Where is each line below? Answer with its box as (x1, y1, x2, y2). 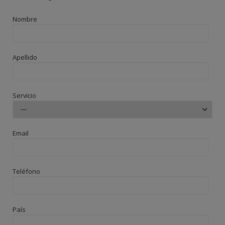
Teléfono (13, 167, 41, 176)
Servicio (13, 90, 37, 100)
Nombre (13, 15, 38, 24)
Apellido (13, 52, 38, 62)
